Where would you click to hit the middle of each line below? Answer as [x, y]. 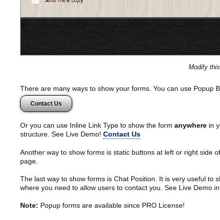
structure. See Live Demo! [61, 134]
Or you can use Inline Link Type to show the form [97, 125]
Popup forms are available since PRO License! [111, 205]
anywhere [190, 125]
